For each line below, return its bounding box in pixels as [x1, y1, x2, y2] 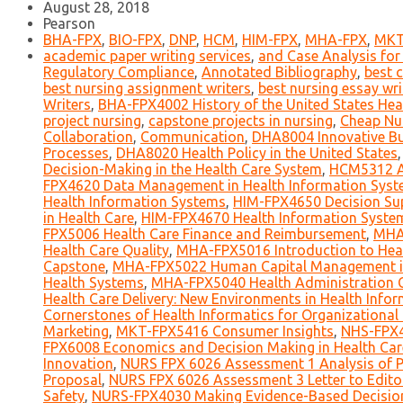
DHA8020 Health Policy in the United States [116, 145, 398, 162]
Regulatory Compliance [43, 64, 194, 81]
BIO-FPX [109, 31, 162, 49]
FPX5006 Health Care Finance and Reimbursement [43, 226, 366, 243]
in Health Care [43, 210, 134, 227]
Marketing [43, 323, 109, 340]
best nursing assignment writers [43, 80, 251, 97]
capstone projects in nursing [148, 112, 333, 130]
